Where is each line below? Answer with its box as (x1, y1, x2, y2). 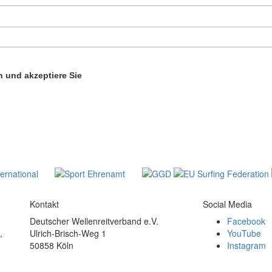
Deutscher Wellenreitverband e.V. (30, 215, 158, 227)
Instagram (227, 239, 266, 251)
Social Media (203, 198, 252, 210)
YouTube (227, 227, 261, 239)
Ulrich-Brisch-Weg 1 (30, 227, 106, 239)
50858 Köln (30, 239, 73, 251)
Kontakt (30, 198, 59, 210)
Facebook (227, 215, 265, 227)
